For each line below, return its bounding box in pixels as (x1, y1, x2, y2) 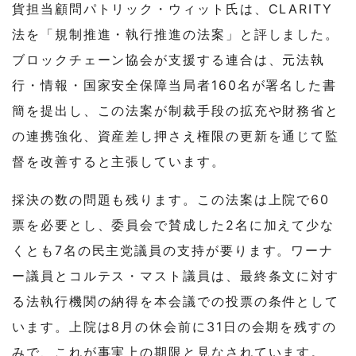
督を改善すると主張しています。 (12, 153, 226, 169)
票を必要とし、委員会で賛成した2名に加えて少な (12, 216, 335, 233)
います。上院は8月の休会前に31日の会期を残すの (12, 318, 338, 335)
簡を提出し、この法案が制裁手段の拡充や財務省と (12, 102, 340, 118)
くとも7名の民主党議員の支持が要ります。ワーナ (12, 242, 335, 258)
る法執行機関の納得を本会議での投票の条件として (12, 292, 340, 309)
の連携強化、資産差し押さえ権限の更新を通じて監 (12, 127, 340, 144)
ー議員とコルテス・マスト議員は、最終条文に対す (12, 267, 340, 284)
